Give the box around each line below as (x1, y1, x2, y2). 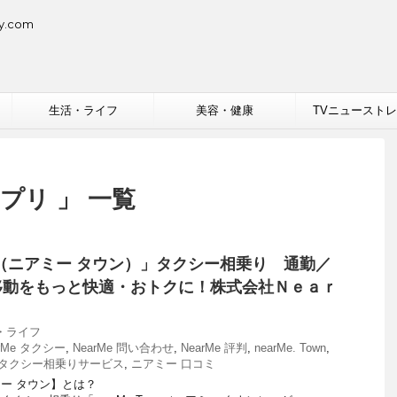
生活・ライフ (48, 104, 118, 117)
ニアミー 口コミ (131, 357, 215, 370)
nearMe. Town (254, 341, 326, 354)
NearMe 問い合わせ (73, 341, 174, 354)
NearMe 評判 (181, 341, 247, 354)
